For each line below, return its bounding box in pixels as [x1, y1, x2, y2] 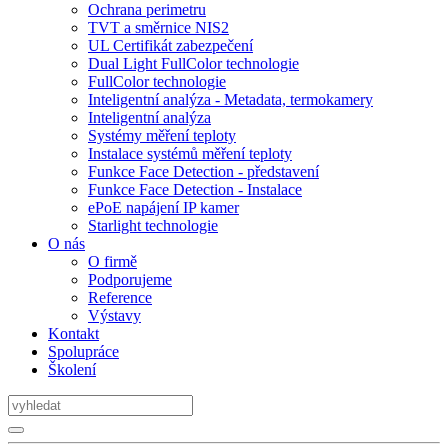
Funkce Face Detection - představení [88, 163, 319, 181]
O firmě [88, 253, 137, 271]
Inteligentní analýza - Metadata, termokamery [88, 91, 373, 109]
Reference [88, 289, 152, 307]
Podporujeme [88, 271, 172, 289]
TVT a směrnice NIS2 [88, 19, 229, 37]
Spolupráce [48, 343, 119, 361]
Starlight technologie [88, 217, 218, 235]
